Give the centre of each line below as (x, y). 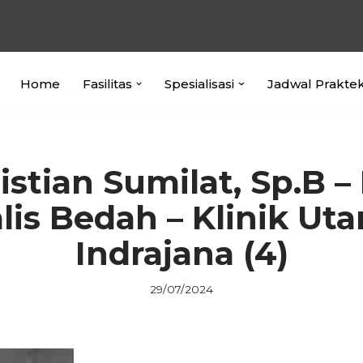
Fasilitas (107, 83)
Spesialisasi (199, 83)
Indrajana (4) (181, 253)
